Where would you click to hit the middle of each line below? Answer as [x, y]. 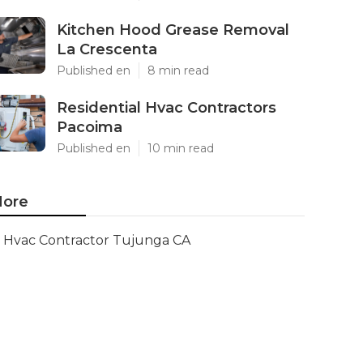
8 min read [178, 70]
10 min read [181, 148]
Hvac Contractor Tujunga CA [97, 240]
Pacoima [90, 127]
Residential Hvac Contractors [167, 108]
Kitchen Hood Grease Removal [173, 30]
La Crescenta [107, 49]
